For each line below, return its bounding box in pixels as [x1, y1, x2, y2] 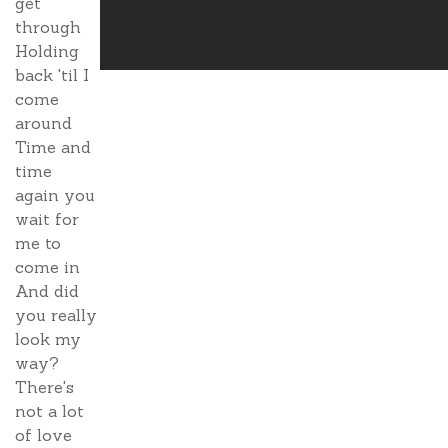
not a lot [15, 401, 84, 421]
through [15, 17, 81, 37]
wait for [15, 209, 79, 229]
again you [15, 185, 95, 205]
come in [15, 257, 80, 277]
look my [15, 329, 81, 349]
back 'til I [15, 65, 89, 85]
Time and [15, 137, 91, 157]
